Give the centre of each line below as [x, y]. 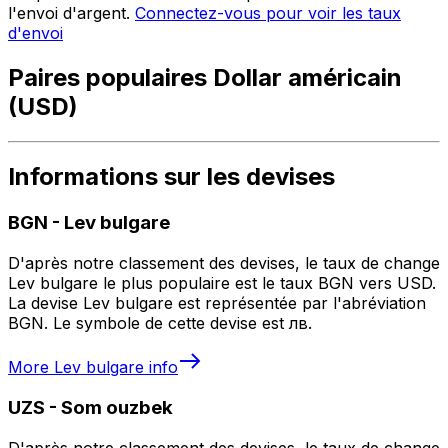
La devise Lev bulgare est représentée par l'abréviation [217, 303]
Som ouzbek [117, 407]
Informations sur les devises [171, 177]
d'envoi [35, 32]
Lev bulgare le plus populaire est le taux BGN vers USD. [222, 283]
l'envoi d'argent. [71, 12]
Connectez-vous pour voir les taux [268, 12]
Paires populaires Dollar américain [205, 77]
